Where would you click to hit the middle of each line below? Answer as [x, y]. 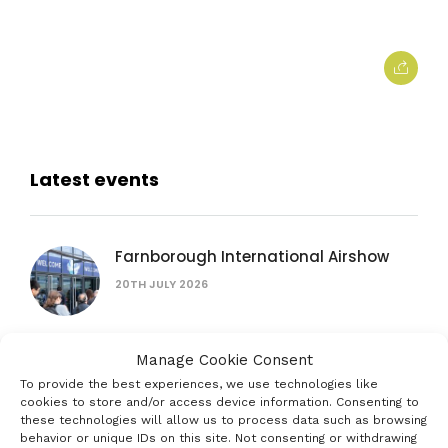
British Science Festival [203, 362]
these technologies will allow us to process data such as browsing [223, 419]
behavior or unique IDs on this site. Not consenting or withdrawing [218, 437]
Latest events [94, 180]
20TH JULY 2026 [161, 284]
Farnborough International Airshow [252, 257]
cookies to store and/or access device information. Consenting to [219, 401]
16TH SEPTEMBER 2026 [178, 389]
